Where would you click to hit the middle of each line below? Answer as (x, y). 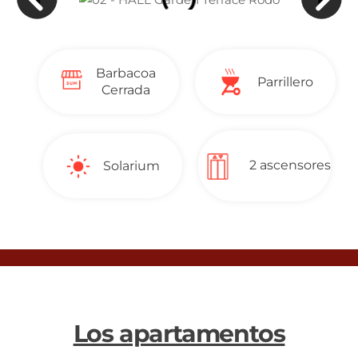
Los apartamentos (179, 333)
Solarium (131, 165)
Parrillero (285, 82)
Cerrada (125, 90)
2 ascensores (290, 165)
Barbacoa (125, 74)
